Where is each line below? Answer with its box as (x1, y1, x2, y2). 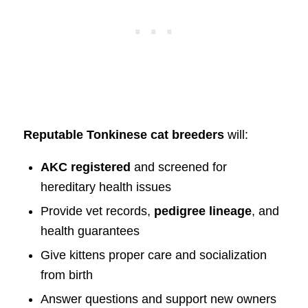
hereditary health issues (40, 179, 171, 194)
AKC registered (40, 159, 131, 174)
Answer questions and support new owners (40, 291, 276, 306)
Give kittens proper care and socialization (40, 247, 267, 262)
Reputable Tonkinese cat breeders (23, 127, 224, 142)
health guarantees (40, 223, 140, 238)
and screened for (130, 159, 227, 174)
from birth (40, 267, 93, 282)
